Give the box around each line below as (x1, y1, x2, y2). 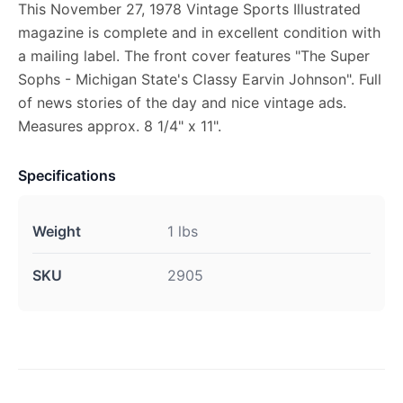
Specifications (18, 166, 116, 184)
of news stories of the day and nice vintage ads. (18, 94, 346, 112)
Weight (32, 222, 81, 240)
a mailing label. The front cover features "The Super (18, 47, 370, 65)
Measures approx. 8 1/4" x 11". (18, 117, 221, 135)
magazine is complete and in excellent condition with (18, 23, 381, 41)
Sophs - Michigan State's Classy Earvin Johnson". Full (18, 70, 381, 88)
